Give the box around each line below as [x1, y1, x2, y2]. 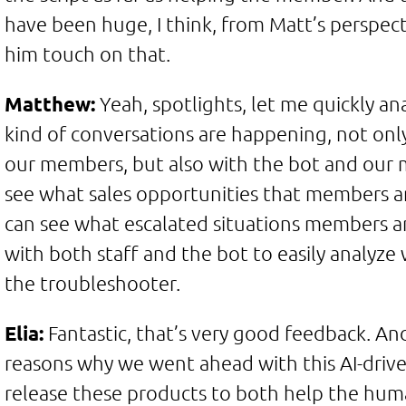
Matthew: [4, 92, 95, 115]
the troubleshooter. [4, 271, 180, 295]
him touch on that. [4, 42, 170, 65]
